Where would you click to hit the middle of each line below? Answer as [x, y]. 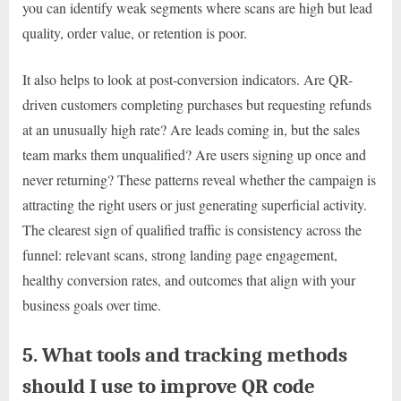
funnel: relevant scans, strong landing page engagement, [180, 254]
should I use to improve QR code [169, 386]
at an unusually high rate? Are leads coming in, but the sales [191, 129]
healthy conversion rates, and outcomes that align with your [189, 279]
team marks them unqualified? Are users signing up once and [194, 154]
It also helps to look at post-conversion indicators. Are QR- [188, 79]
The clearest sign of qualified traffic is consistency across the [192, 229]
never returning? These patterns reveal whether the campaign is [199, 179]
